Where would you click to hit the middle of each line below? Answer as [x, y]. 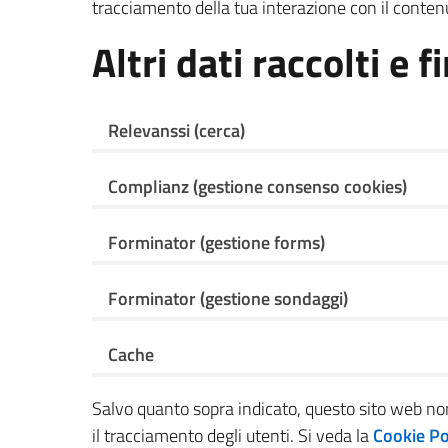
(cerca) [217, 130]
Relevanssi [149, 130]
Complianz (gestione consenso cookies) [257, 186]
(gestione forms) [262, 242]
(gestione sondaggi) [274, 298]
